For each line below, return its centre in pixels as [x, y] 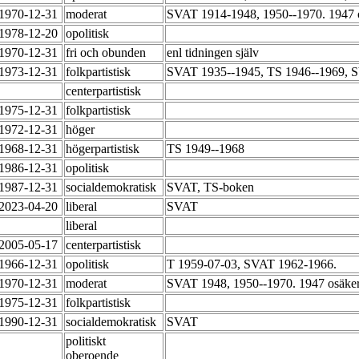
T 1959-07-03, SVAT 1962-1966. [253, 264]
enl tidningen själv [214, 53]
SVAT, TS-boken [212, 188]
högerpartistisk [104, 149]
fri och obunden [107, 53]
